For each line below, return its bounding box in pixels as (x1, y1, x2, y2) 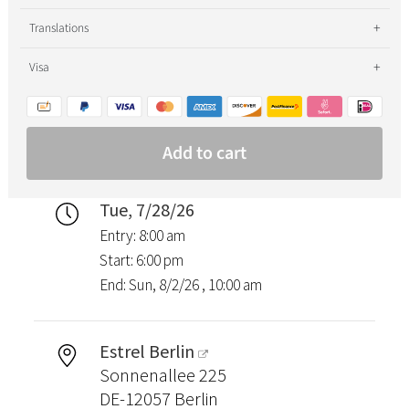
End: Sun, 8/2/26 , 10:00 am (99, 275, 262, 296)
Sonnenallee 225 (99, 363, 226, 387)
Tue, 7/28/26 (99, 198, 194, 222)
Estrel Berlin (99, 340, 194, 363)
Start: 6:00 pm (99, 250, 184, 271)
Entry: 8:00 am (99, 225, 185, 246)
